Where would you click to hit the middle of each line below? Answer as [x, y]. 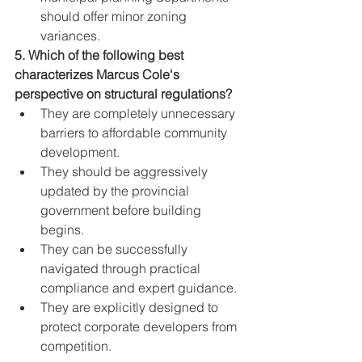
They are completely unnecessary [139, 114]
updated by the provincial [116, 191]
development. [80, 152]
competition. [76, 346]
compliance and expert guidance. [139, 288]
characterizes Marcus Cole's [99, 75]
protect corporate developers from [140, 327]
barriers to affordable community [135, 133]
